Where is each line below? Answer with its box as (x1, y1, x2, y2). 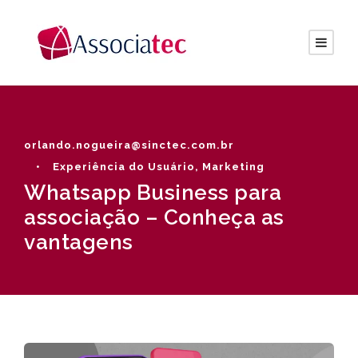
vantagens (24, 230, 133, 254)
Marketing (202, 161, 265, 173)
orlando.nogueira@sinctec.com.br (24, 139, 234, 151)
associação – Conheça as (24, 205, 284, 229)
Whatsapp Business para (24, 181, 281, 205)
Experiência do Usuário (53, 161, 195, 173)
